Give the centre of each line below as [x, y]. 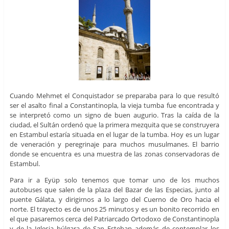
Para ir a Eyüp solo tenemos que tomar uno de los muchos [114, 180]
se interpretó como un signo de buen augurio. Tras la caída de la [114, 115]
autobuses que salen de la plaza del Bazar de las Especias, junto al [114, 189]
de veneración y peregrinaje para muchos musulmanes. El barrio [114, 144]
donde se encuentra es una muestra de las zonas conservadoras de [114, 154]
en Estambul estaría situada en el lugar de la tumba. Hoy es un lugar [114, 134]
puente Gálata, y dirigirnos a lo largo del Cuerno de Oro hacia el [114, 199]
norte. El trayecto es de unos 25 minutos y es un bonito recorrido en [114, 209]
